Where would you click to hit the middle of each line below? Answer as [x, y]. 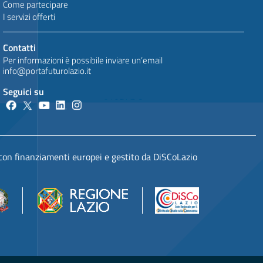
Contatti [20, 47]
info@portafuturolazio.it [47, 71]
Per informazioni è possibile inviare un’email [83, 60]
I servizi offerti [29, 16]
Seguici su [24, 92]
